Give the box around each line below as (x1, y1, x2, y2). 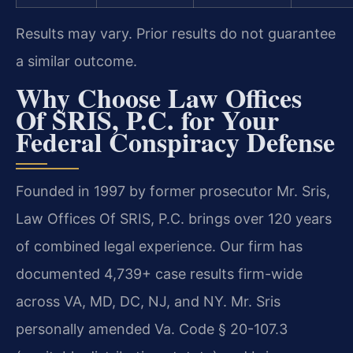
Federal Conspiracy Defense (16, 121, 335, 162)
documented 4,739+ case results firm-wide (16, 265, 303, 282)
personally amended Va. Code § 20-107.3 (16, 320, 288, 337)
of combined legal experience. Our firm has (16, 237, 303, 255)
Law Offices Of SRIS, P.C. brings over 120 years (16, 210, 332, 227)
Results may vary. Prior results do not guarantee (16, 25, 336, 43)
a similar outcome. (16, 53, 137, 70)
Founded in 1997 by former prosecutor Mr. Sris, (16, 182, 330, 199)
